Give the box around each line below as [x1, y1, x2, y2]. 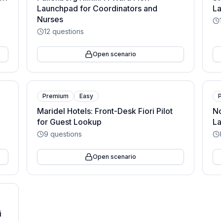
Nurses [37, 14, 63, 24]
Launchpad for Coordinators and [37, 3, 157, 13]
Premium [42, 92, 69, 100]
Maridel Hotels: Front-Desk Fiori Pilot [37, 106, 173, 116]
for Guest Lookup [37, 117, 102, 127]
